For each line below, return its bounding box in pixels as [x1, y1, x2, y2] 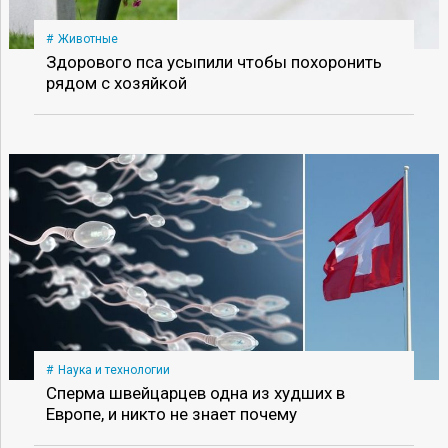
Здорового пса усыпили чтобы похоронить [45, 51, 382, 72]
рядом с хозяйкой [45, 72, 187, 93]
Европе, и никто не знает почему [45, 403, 297, 424]
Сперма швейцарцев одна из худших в [45, 382, 345, 403]
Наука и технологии [57, 362, 170, 377]
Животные [57, 31, 118, 46]
